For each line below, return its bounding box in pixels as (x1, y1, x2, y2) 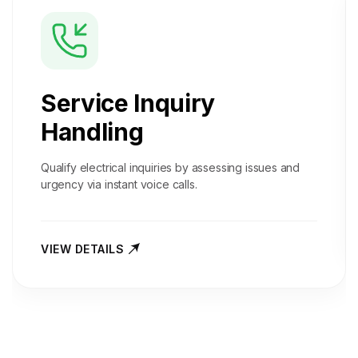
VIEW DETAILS (41, 242, 124, 256)
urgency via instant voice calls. (41, 177, 197, 191)
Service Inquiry (41, 89, 215, 117)
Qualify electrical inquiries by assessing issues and (41, 161, 300, 174)
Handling (41, 117, 144, 146)
